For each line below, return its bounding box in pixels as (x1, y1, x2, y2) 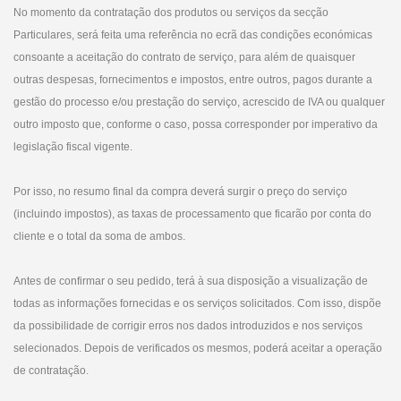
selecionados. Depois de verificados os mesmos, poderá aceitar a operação (13, 342, 382, 354)
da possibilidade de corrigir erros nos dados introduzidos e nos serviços (13, 320, 363, 332)
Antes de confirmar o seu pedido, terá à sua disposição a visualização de (13, 275, 368, 287)
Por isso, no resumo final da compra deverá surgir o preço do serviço (13, 185, 347, 198)
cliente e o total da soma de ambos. (13, 230, 185, 243)
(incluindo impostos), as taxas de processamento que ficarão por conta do (13, 208, 371, 220)
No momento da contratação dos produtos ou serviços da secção (13, 6, 328, 19)
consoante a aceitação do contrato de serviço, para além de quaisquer (13, 51, 355, 64)
